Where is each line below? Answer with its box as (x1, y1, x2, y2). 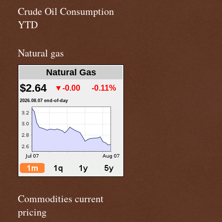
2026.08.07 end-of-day (20, 98, 68, 103)
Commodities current (18, 192, 104, 205)
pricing (18, 205, 47, 219)
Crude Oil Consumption (18, 4, 114, 18)
